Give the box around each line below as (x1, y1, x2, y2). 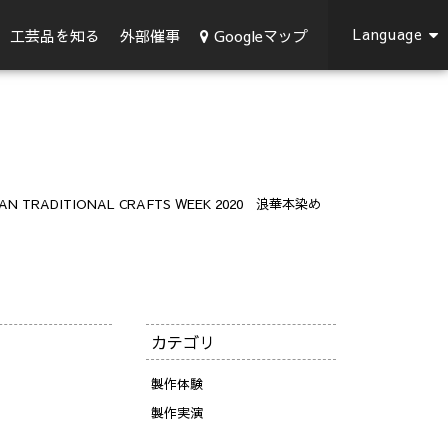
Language (353, 24, 423, 44)
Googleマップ (214, 24, 308, 46)
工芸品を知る (10, 25, 100, 46)
